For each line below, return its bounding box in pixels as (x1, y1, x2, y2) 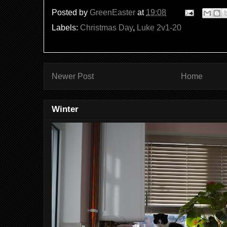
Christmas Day (80, 23, 133, 32)
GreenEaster (90, 8, 135, 17)
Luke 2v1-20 (137, 23, 181, 32)
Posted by (52, 8, 90, 17)
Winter (52, 104, 79, 115)
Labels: (52, 23, 80, 32)
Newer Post (52, 72, 94, 81)
